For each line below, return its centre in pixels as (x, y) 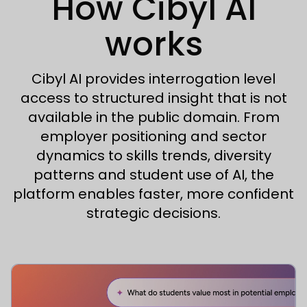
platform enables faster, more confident (153, 194)
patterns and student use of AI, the (153, 175)
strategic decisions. (153, 213)
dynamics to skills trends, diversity (153, 156)
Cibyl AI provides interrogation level (153, 79)
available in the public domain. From (153, 117)
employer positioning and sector (153, 136)
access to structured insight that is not (153, 98)
